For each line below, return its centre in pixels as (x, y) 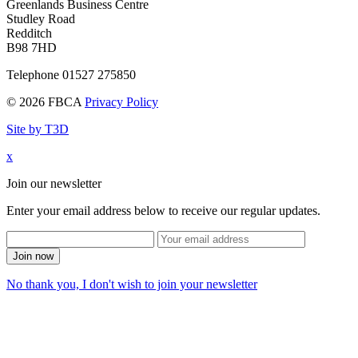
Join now (33, 256)
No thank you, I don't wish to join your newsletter (132, 284)
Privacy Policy (121, 101)
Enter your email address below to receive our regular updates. (163, 210)
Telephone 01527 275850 (71, 74)
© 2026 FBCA (46, 101)
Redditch (29, 33)
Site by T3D (38, 129)
